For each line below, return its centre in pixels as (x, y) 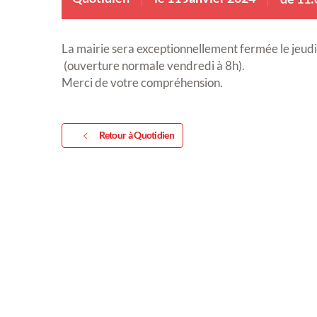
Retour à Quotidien (136, 135)
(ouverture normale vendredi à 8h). (153, 66)
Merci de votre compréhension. (142, 83)
